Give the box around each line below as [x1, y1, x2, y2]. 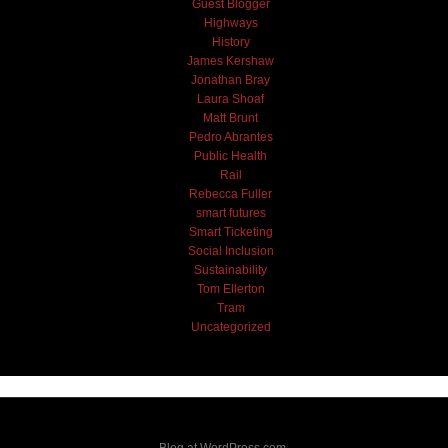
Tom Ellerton [196, 282, 265, 297]
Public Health [194, 149, 268, 164]
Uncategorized [190, 320, 271, 335]
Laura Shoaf [197, 92, 265, 107]
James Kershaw [187, 54, 275, 69]
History [211, 35, 250, 50]
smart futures [195, 206, 266, 221]
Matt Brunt [203, 111, 259, 126]
